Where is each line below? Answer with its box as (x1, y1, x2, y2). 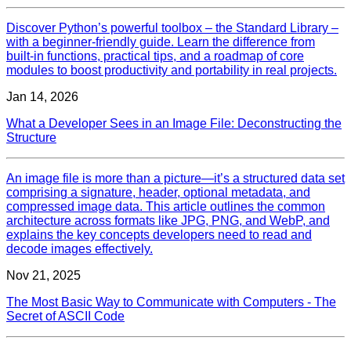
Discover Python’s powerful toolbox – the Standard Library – (6, 20, 338, 34)
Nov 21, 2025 (6, 268, 81, 282)
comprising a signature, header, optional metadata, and (6, 185, 310, 199)
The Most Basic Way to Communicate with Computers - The (6, 295, 336, 309)
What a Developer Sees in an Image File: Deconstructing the (6, 116, 342, 130)
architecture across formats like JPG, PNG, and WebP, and (6, 213, 330, 227)
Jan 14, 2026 (6, 89, 78, 103)
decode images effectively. (6, 241, 153, 255)
